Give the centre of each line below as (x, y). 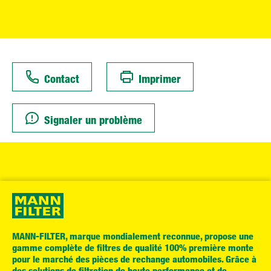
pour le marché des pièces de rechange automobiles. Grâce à (134, 259)
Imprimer (160, 78)
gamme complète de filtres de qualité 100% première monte (133, 247)
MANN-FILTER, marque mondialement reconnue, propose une (133, 236)
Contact (62, 78)
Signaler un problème (93, 119)
